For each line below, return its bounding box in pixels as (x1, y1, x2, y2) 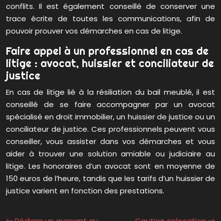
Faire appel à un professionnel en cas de (6, 44, 209, 58)
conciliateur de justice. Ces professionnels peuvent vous (6, 124, 215, 135)
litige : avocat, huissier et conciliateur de (6, 57, 214, 70)
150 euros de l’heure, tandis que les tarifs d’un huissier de (6, 173, 215, 184)
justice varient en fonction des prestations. (6, 185, 164, 196)
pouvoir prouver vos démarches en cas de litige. (6, 26, 182, 37)
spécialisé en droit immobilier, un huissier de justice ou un (6, 111, 215, 122)
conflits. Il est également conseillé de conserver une (6, 1, 215, 12)
